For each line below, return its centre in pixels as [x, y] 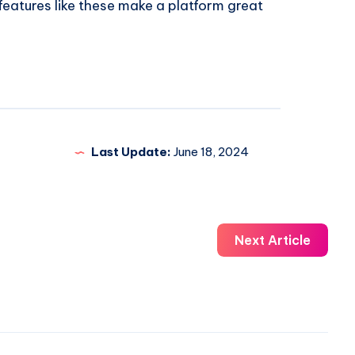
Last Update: [131, 152]
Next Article [273, 240]
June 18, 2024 [210, 152]
